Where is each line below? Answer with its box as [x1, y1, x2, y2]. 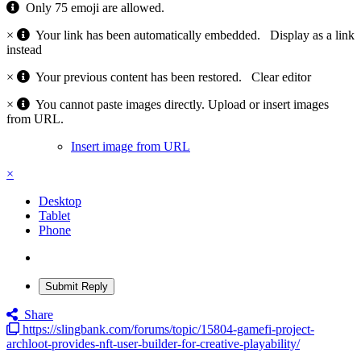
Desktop [39, 193, 81, 208]
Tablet [39, 208, 70, 222]
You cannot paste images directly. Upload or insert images [30, 97, 329, 111]
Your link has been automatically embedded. [30, 27, 270, 42]
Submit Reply [45, 280, 108, 293]
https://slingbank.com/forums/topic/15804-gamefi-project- [19, 322, 314, 336]
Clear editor [251, 69, 311, 84]
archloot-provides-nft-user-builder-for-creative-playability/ [6, 336, 300, 351]
